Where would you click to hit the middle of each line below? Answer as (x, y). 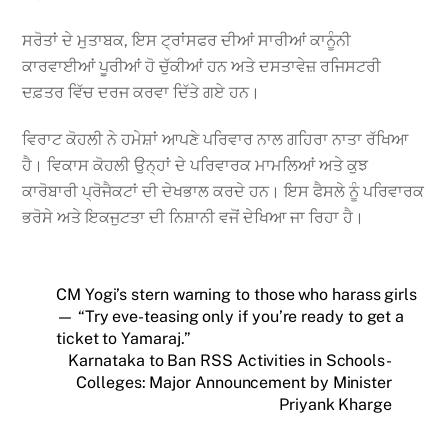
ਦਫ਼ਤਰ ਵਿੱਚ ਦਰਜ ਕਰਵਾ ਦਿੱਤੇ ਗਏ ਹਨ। (141, 93)
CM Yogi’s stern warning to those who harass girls (237, 294)
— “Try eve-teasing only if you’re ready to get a (230, 316)
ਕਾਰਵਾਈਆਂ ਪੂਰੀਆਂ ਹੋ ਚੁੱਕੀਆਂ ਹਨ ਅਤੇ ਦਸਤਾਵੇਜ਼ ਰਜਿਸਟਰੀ (202, 67)
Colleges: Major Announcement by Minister (234, 382)
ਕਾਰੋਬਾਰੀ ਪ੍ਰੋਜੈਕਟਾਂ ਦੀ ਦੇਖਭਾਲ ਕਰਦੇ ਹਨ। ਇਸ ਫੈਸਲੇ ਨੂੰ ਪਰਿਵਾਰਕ (223, 191)
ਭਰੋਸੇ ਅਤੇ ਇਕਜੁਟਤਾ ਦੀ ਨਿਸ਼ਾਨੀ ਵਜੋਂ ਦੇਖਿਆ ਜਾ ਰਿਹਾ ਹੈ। (193, 217)
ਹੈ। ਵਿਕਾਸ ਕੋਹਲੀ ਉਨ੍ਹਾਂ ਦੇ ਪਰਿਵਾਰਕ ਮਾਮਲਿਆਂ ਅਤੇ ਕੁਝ (195, 165)
